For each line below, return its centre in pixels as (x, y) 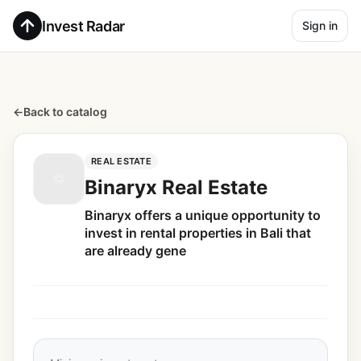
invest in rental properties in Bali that (198, 233)
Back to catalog (65, 112)
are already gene (135, 251)
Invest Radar (83, 26)
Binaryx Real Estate (176, 187)
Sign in (320, 25)
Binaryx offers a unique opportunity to (203, 215)
